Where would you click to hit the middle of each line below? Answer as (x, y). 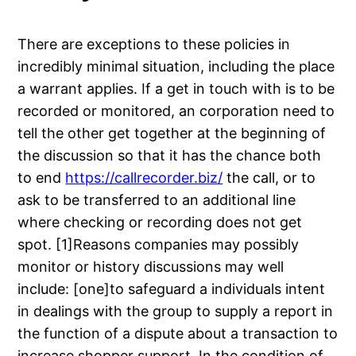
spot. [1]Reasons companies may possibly (159, 244)
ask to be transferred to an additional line (157, 199)
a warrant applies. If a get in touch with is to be (176, 88)
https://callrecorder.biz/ (144, 177)
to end (42, 177)
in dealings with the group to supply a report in (176, 311)
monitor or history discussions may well (151, 266)
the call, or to (269, 177)
